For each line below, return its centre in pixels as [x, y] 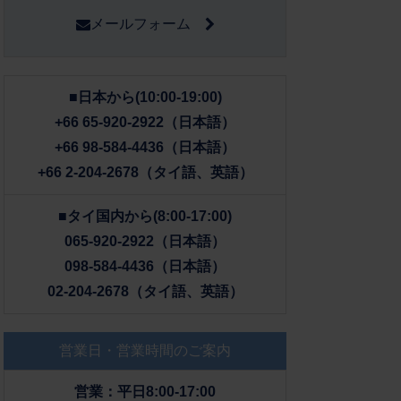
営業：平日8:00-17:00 [145, 391]
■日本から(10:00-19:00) [145, 97]
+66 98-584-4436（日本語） [145, 147]
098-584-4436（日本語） [145, 266]
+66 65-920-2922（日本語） [145, 122]
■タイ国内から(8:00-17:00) [145, 216]
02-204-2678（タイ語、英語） [145, 291]
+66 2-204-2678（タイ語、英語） [145, 172]
